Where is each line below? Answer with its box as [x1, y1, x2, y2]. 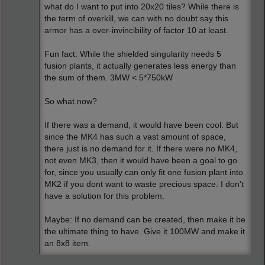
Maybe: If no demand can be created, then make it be [44, 215, 245, 225]
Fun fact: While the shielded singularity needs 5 [44, 50, 221, 59]
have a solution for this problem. [44, 192, 164, 201]
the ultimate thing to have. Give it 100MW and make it [44, 227, 245, 237]
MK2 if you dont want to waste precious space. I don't [44, 180, 244, 189]
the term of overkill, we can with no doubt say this [44, 14, 228, 24]
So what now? [44, 97, 97, 106]
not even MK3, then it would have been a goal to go [44, 156, 237, 166]
